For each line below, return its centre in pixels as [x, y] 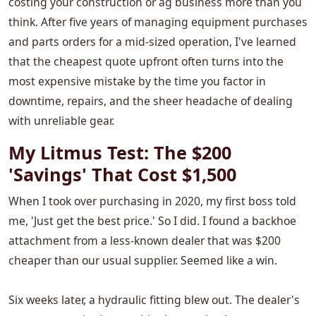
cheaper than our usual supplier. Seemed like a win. [143, 261]
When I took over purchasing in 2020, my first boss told [152, 201]
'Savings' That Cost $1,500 [122, 175]
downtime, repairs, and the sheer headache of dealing [151, 101]
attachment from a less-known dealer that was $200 [145, 241]
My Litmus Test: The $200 [120, 153]
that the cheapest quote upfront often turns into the [146, 62]
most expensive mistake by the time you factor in [137, 81]
